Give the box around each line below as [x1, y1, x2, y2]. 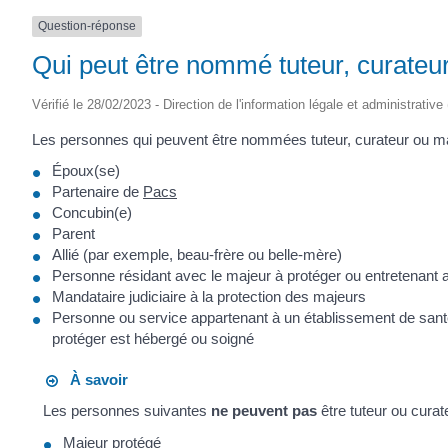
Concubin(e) [52, 204, 132, 222]
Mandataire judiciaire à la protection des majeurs [52, 288, 366, 306]
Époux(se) [52, 162, 120, 180]
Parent [52, 225, 95, 243]
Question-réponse [38, 19, 136, 34]
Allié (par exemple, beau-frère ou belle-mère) [52, 246, 342, 264]
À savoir [58, 370, 129, 388]
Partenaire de [52, 183, 143, 201]
